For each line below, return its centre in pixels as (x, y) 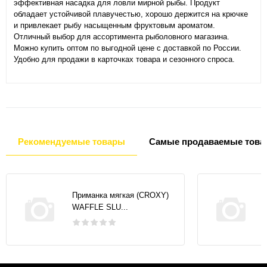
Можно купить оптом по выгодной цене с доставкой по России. (128, 48)
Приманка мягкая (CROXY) (120, 195)
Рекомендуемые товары (72, 142)
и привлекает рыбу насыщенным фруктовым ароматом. (114, 26)
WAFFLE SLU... (100, 207)
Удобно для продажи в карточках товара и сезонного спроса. (124, 60)
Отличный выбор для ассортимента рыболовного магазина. (122, 37)
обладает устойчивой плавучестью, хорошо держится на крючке (131, 14)
